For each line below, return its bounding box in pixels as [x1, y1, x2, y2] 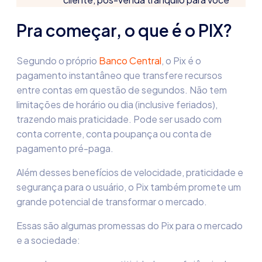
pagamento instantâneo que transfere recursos [16, 69, 222, 81]
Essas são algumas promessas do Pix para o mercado [16, 219, 243, 232]
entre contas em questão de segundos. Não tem [16, 84, 227, 96]
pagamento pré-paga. [16, 142, 113, 154]
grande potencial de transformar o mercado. [16, 195, 207, 208]
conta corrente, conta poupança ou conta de [16, 127, 212, 140]
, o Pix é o [161, 54, 201, 67]
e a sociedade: [16, 234, 80, 246]
